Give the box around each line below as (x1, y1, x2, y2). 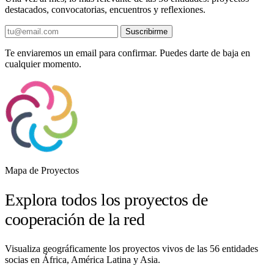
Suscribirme (125, 26, 168, 36)
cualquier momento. (5, 58, 81, 69)
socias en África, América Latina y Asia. (5, 254, 160, 265)
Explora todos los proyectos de (5, 190, 208, 210)
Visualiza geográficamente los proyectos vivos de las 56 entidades (5, 243, 258, 254)
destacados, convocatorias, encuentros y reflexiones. (5, 4, 206, 15)
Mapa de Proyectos (5, 165, 79, 176)
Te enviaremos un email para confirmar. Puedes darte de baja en (5, 47, 250, 58)
